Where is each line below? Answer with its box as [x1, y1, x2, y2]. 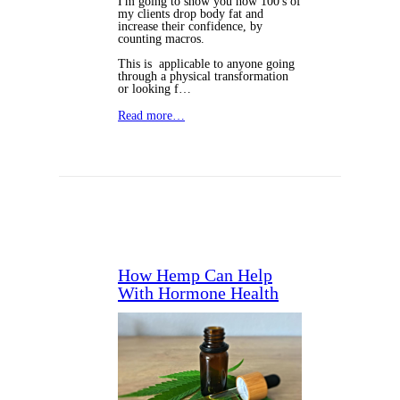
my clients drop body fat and [118, 7, 263, 21]
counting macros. [118, 32, 204, 46]
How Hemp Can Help [118, 265, 272, 286]
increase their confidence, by [118, 20, 262, 34]
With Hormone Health [118, 283, 279, 304]
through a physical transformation [118, 70, 288, 84]
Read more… [118, 109, 185, 123]
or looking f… [118, 82, 191, 96]
